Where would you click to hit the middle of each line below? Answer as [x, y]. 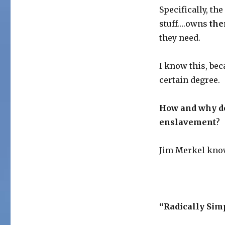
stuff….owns [184, 23]
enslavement [187, 122]
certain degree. [189, 80]
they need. [180, 37]
